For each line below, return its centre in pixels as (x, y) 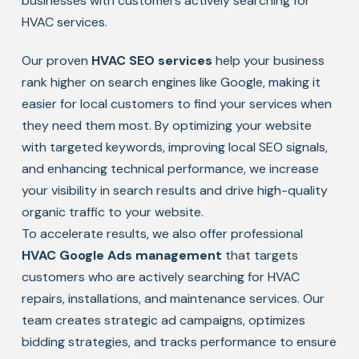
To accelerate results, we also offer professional (162, 234)
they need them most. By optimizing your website (166, 125)
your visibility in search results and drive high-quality (174, 190)
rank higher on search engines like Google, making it (171, 82)
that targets (260, 255)
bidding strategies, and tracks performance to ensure (179, 342)
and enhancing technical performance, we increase (170, 169)
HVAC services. (64, 22)
